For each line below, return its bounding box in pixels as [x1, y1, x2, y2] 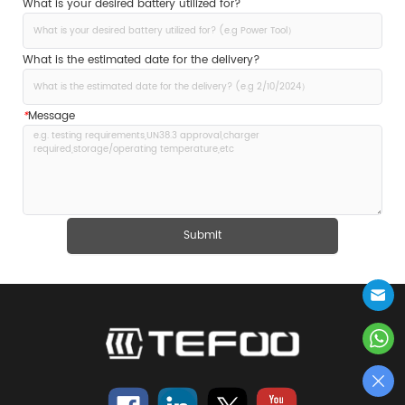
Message [28, 107, 75, 125]
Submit [184, 226, 221, 244]
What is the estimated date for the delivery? [23, 51, 260, 69]
